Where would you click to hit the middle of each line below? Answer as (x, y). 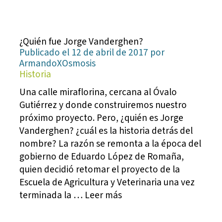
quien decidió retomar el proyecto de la (100, 169)
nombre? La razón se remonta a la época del (111, 143)
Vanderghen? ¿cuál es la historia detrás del (106, 131)
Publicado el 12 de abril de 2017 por (92, 52)
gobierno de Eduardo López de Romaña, (102, 156)
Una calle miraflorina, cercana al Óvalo (98, 92)
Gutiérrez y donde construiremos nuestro (103, 105)
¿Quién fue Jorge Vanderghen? (82, 41)
